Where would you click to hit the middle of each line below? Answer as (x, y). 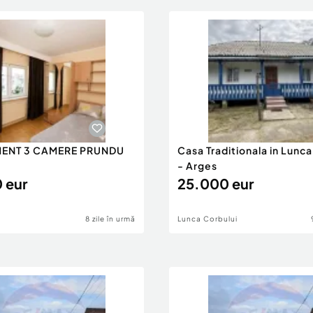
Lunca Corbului (208, 219)
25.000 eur (216, 183)
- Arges (197, 166)
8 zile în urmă (110, 219)
